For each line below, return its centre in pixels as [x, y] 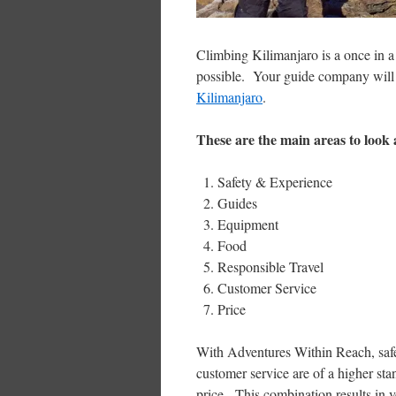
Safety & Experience [275, 182]
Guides [237, 203]
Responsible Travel [270, 267]
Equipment [248, 225]
